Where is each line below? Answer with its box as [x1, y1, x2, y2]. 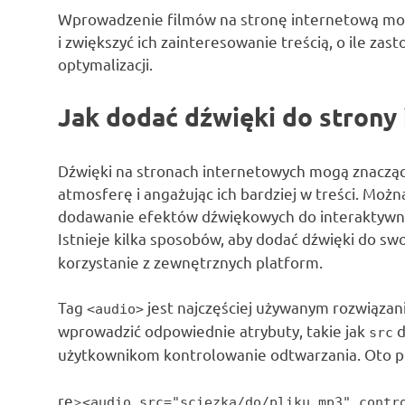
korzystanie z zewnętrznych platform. [58, 251, 323, 271]
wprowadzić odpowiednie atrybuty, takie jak [58, 321, 369, 341]
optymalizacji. [58, 53, 153, 73]
